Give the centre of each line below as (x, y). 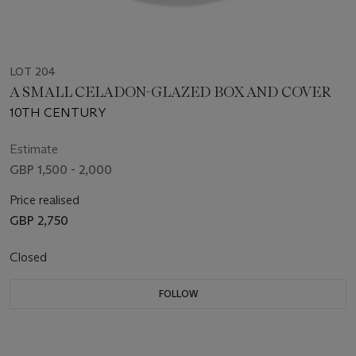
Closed (30, 257)
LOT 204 (33, 72)
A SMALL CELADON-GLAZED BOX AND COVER (170, 93)
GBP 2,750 (39, 221)
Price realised (44, 200)
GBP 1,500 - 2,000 (61, 170)
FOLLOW (178, 294)
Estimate (34, 149)
